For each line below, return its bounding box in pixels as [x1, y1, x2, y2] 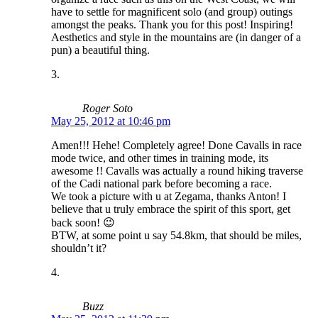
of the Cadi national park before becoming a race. [51, 177, 272, 190]
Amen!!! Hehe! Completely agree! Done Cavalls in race [51, 138, 302, 151]
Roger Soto [82, 102, 133, 114]
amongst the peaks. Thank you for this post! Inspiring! [51, 18, 293, 31]
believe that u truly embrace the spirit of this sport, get [51, 202, 290, 215]
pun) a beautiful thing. [51, 43, 150, 56]
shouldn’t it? [51, 241, 106, 254]
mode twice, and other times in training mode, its [51, 151, 268, 164]
